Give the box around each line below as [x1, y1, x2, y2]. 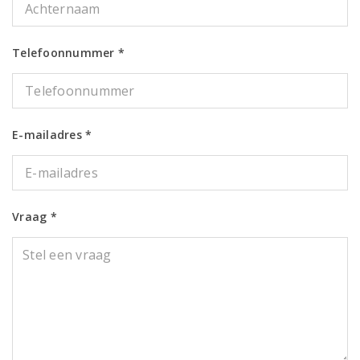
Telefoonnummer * [12, 45, 125, 60]
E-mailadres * [12, 127, 92, 142]
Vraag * [12, 209, 57, 224]
